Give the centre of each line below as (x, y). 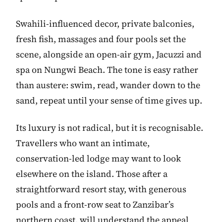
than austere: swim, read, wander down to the (108, 85)
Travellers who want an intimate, (83, 143)
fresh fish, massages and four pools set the (101, 39)
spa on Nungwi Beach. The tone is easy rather (107, 69)
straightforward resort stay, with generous (101, 189)
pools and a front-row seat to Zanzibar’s (95, 204)
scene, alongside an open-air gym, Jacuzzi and (109, 54)
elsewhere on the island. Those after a (92, 173)
